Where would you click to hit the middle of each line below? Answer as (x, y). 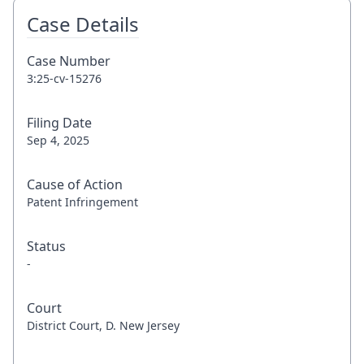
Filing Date (59, 123)
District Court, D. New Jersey (103, 325)
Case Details (83, 24)
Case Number (69, 61)
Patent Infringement (82, 202)
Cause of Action (75, 184)
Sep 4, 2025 (58, 140)
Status (46, 246)
